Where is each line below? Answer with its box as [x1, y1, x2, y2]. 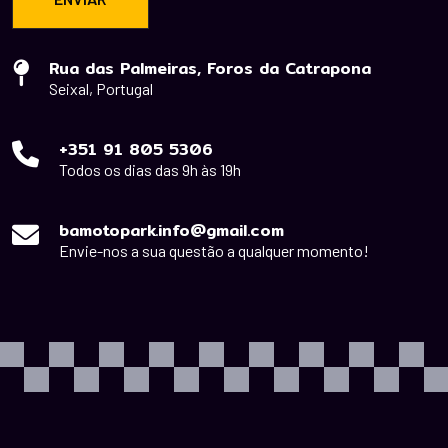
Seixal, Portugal [49, 79, 153, 99]
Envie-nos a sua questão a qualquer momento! [59, 241, 369, 261]
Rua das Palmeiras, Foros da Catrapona [49, 56, 371, 82]
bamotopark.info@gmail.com [59, 218, 284, 244]
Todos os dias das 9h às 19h [59, 160, 241, 180]
